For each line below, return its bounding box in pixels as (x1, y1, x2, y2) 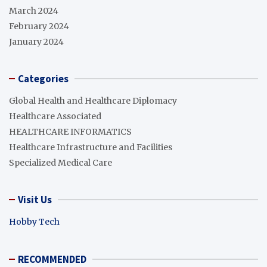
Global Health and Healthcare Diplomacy (9, 95, 177, 106)
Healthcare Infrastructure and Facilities (9, 141, 172, 153)
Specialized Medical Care (9, 157, 112, 168)
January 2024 (9, 36, 64, 47)
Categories (18, 72, 69, 85)
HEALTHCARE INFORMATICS (9, 126, 132, 137)
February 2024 (9, 20, 69, 32)
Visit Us (18, 193, 52, 206)
